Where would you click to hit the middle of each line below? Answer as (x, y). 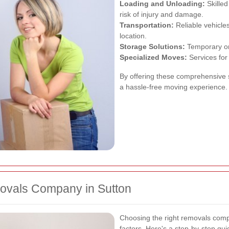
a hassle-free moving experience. (174, 87)
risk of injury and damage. (162, 14)
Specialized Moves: (153, 57)
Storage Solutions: (152, 46)
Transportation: (147, 25)
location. (133, 36)
